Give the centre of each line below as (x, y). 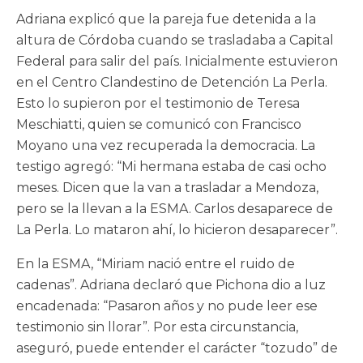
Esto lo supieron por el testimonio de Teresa (158, 104)
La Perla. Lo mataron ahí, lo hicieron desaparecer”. (177, 230)
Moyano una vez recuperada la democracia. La (166, 146)
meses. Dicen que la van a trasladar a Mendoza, (167, 188)
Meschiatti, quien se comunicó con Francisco (159, 125)
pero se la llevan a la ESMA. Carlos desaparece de (175, 209)
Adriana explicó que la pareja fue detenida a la (166, 19)
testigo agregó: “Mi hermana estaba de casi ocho (171, 167)
